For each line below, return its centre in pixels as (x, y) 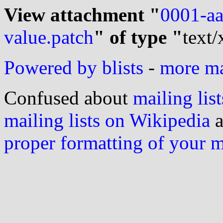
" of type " (138, 37)
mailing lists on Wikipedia (107, 120)
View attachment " (82, 15)
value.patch (49, 37)
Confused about (68, 98)
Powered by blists (74, 67)
